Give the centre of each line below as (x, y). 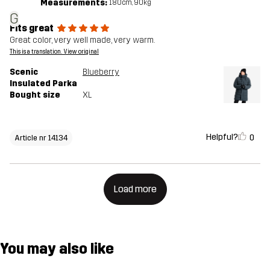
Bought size (35, 95)
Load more (135, 189)
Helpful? (222, 137)
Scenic (24, 72)
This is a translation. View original (54, 52)
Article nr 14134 (41, 137)
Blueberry (101, 72)
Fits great (32, 28)
